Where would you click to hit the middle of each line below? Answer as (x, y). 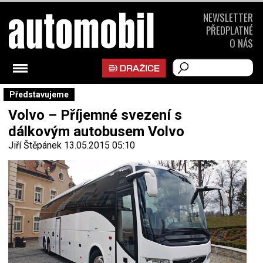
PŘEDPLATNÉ (230, 30)
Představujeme (39, 95)
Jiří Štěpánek (35, 145)
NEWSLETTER (228, 17)
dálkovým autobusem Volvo (96, 131)
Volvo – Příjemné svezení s (95, 115)
